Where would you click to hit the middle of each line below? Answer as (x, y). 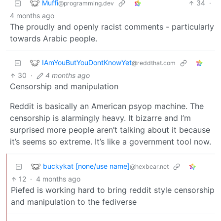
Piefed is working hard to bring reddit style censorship (113, 190)
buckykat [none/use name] (86, 166)
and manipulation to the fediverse (74, 202)
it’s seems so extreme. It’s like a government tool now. (110, 142)
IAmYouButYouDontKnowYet (87, 62)
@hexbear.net (149, 166)
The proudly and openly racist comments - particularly (112, 27)
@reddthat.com (154, 63)
